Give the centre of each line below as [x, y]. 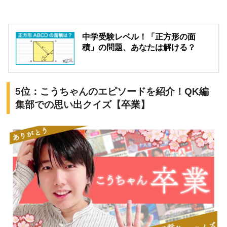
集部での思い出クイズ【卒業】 [82, 104]
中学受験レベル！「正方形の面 [139, 36]
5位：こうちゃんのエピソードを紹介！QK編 [112, 91]
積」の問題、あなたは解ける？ [139, 47]
